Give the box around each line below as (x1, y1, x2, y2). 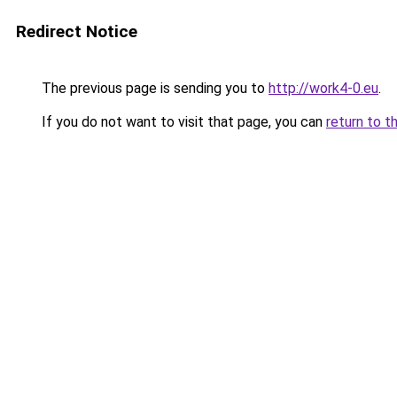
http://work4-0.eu (269, 80, 378, 97)
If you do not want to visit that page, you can (38, 113, 326, 130)
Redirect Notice (16, 21, 137, 42)
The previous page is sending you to (38, 80, 269, 97)
